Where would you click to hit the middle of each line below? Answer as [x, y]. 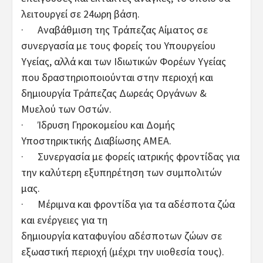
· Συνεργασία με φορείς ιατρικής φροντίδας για [130, 156]
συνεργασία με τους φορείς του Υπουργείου [118, 45]
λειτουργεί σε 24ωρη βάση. [80, 14]
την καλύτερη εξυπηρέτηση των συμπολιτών [122, 172]
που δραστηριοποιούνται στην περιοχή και [117, 77]
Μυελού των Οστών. [66, 109]
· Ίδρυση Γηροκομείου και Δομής [98, 124]
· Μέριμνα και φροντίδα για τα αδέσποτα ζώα [128, 204]
